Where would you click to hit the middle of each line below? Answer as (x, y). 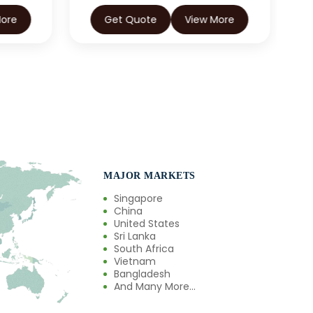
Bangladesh (142, 274)
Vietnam (135, 262)
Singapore (138, 199)
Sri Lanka (135, 236)
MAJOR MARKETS (150, 176)
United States (147, 224)
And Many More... (155, 287)
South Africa (144, 249)
